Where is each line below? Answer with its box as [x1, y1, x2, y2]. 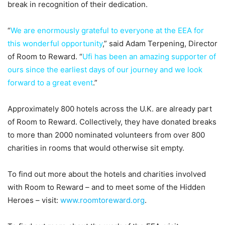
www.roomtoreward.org [60, 195, 145, 205]
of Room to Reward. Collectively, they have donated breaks [8, 117, 216, 127]
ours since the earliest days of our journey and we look [8, 65, 202, 75]
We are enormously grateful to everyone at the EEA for [11, 26, 204, 36]
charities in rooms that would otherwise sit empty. [8, 143, 184, 153]
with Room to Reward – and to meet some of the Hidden [8, 182, 205, 192]
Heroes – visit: [8, 195, 60, 205]
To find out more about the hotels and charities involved [8, 169, 206, 179]
